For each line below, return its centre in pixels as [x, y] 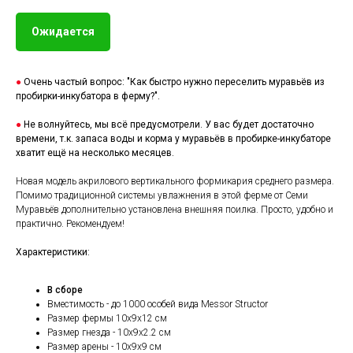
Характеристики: [53, 253]
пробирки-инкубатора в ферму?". [88, 97]
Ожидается [63, 32]
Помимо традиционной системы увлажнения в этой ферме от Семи [162, 196]
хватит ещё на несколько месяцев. [95, 153]
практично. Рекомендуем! [70, 224]
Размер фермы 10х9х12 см [107, 319]
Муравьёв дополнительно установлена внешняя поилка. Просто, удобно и [175, 210]
